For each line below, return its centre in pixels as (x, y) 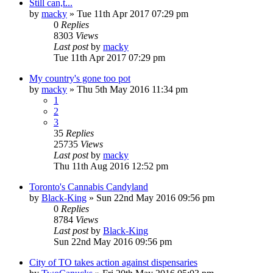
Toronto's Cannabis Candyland (89, 186)
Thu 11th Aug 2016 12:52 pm (111, 166)
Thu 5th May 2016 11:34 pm (132, 89)
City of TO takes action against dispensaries (113, 262)
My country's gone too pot (80, 78)
